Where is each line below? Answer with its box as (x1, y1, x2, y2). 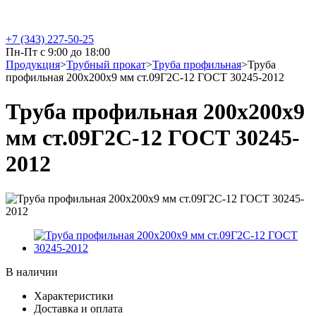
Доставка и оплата (34, 302, 123, 315)
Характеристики (34, 289, 114, 302)
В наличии (6, 265, 58, 278)
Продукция (6, 59, 60, 71)
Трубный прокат (66, 59, 146, 71)
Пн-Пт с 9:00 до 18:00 (6, 46, 110, 58)
